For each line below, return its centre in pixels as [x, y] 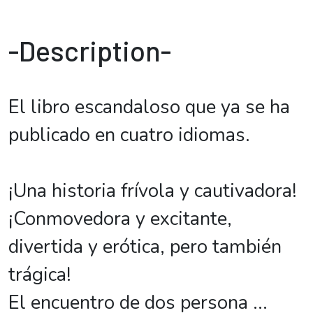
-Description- [90, 50]
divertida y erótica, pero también [145, 247]
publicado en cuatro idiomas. [129, 135]
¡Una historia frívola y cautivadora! [153, 191]
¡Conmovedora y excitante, [120, 219]
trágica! [40, 275]
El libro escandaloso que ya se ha [149, 107]
